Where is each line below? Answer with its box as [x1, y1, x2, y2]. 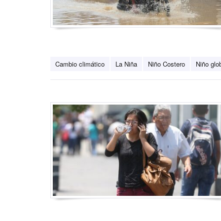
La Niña [115, 59, 137, 69]
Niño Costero [148, 59, 185, 69]
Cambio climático [55, 59, 105, 69]
